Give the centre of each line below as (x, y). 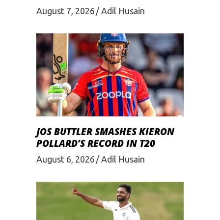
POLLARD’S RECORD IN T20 (96, 143)
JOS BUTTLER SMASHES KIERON (105, 131)
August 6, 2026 (66, 159)
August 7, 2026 (66, 11)
